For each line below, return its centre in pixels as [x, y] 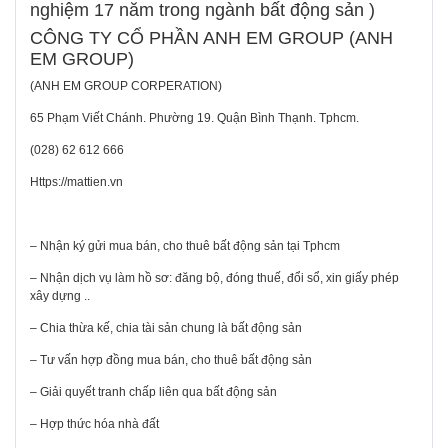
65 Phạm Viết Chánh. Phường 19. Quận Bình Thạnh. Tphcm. [194, 118]
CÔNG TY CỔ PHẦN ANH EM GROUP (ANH [211, 38]
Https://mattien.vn [76, 182]
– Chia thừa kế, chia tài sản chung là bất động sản [166, 328]
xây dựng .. [60, 296]
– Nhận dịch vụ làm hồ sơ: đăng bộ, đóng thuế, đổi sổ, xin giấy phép [214, 278]
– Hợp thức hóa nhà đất [94, 424]
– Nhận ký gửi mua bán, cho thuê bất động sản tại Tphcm [185, 246]
